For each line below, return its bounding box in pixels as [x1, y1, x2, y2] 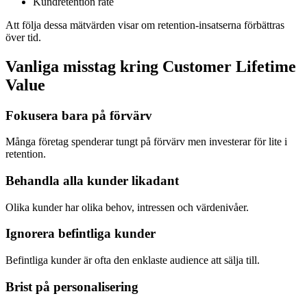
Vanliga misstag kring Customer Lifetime [5, 57, 296, 75]
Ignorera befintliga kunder [5, 226, 156, 241]
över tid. [5, 31, 41, 43]
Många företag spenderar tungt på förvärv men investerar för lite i [5, 136, 287, 148]
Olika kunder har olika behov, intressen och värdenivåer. [5, 201, 249, 213]
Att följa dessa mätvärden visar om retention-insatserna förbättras [5, 19, 284, 31]
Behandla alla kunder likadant [5, 173, 179, 188]
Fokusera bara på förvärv [5, 108, 152, 123]
